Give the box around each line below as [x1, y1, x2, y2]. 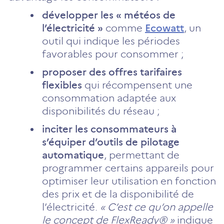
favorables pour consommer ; [42, 47, 183, 60]
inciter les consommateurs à [42, 122, 176, 135]
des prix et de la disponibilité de [42, 187, 194, 200]
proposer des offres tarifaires [42, 65, 182, 78]
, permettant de [104, 148, 179, 161]
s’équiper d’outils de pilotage [42, 135, 179, 148]
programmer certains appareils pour [42, 161, 214, 174]
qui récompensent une [82, 78, 192, 91]
